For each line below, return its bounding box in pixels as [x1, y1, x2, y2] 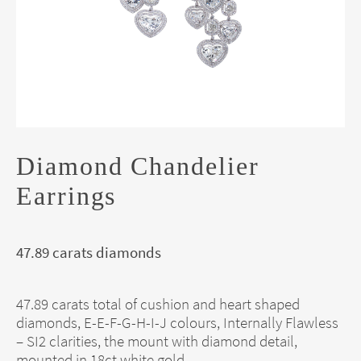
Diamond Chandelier [16, 151, 259, 180]
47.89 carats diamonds [16, 243, 161, 263]
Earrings [16, 180, 117, 210]
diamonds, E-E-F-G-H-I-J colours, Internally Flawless [16, 313, 338, 332]
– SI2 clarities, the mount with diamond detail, [16, 331, 297, 351]
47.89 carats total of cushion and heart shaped [16, 294, 300, 313]
